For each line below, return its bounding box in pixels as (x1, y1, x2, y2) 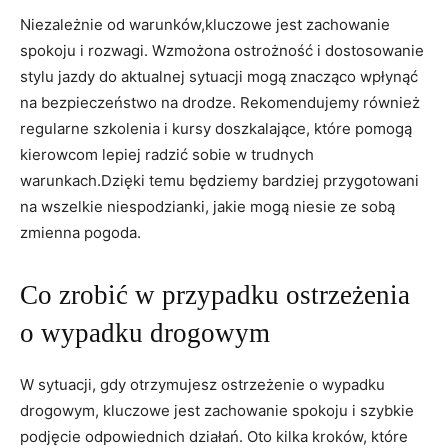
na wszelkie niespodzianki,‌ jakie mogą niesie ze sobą (20, 196, 395, 216)
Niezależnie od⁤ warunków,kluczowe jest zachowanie (20, 14, 390, 34)
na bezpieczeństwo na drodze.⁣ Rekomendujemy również (20, 92, 420, 112)
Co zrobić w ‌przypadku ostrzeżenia (20, 279, 410, 310)
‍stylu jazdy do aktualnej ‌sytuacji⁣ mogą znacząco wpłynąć (20, 66, 418, 86)
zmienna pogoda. (20, 222, 141, 242)
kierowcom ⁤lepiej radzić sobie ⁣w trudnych (20, 144, 314, 164)
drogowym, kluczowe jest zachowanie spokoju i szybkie (20, 400, 414, 420)
